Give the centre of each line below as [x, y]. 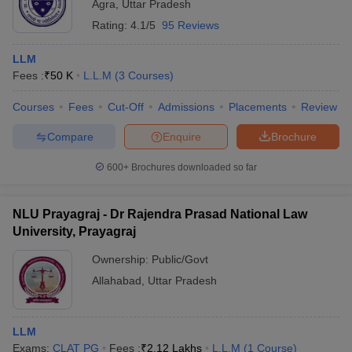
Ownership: [122, 259]
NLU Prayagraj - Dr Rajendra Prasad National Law [160, 214]
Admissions [186, 107]
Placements [258, 107]
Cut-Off [126, 107]
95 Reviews [191, 25]
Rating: [111, 25]
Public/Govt [180, 259]
